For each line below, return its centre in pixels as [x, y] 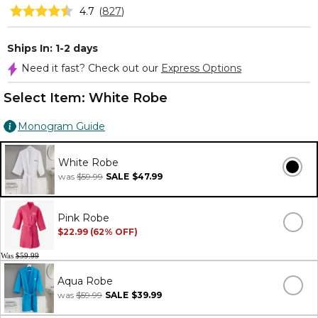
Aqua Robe [85, 281]
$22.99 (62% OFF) [98, 232]
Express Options [201, 68]
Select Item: [46, 98]
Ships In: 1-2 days [53, 48]
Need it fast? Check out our [91, 68]
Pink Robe [83, 218]
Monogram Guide [61, 126]
